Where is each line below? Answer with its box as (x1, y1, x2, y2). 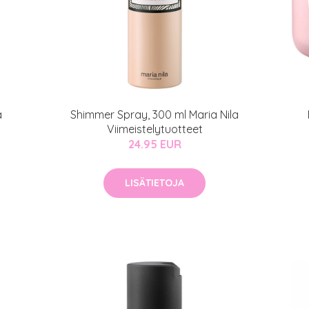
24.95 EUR (128, 137, 181, 151)
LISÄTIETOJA (125, 177, 184, 189)
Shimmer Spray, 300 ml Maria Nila (70, 108, 239, 121)
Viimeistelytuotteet (106, 122, 203, 136)
